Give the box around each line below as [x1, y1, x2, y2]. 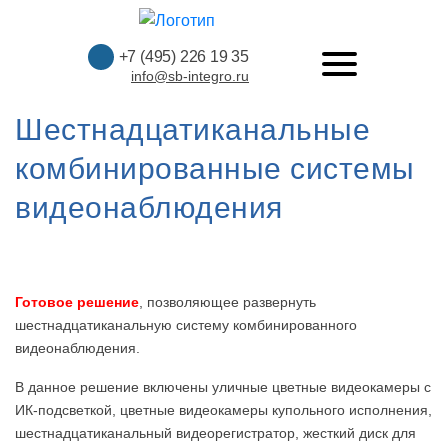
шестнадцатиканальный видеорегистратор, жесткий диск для [15, 424, 416, 441]
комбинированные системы [15, 151, 415, 185]
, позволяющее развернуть [139, 293, 316, 310]
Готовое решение [15, 293, 139, 310]
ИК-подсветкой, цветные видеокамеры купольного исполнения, [15, 401, 432, 418]
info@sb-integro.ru [131, 67, 249, 84]
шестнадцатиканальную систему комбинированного [15, 316, 357, 333]
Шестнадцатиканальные [15, 112, 370, 146]
